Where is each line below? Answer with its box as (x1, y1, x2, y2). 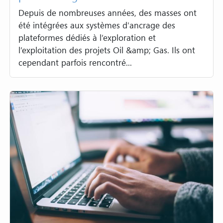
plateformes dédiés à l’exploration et (18, 31, 156, 43)
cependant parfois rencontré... (18, 56, 132, 68)
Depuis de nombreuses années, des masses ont (18, 6, 197, 18)
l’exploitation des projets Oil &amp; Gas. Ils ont (18, 44, 196, 56)
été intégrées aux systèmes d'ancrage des (18, 19, 176, 31)
